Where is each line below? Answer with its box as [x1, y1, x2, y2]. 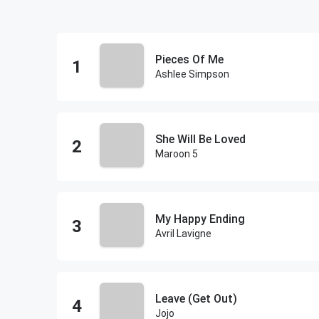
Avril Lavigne [155, 228, 211, 239]
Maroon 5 [155, 148, 198, 159]
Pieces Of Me [155, 53, 224, 66]
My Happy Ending [155, 212, 245, 226]
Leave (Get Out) [155, 292, 237, 305]
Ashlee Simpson [155, 68, 229, 80]
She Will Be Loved [155, 132, 246, 146]
